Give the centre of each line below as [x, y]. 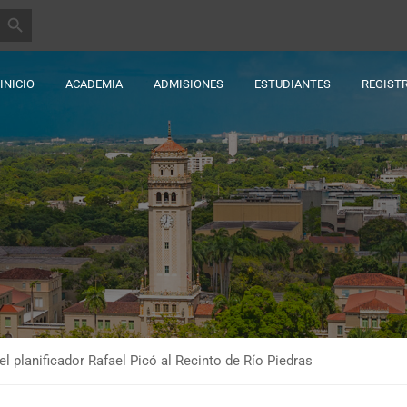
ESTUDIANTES [293, 84]
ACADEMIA [94, 84]
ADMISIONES [189, 84]
